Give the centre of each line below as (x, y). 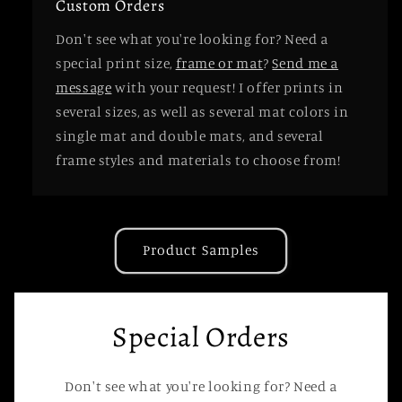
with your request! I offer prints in (227, 87)
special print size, (116, 63)
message (84, 87)
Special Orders (201, 337)
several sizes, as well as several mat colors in (202, 111)
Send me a (306, 63)
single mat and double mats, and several (190, 135)
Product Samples (201, 250)
